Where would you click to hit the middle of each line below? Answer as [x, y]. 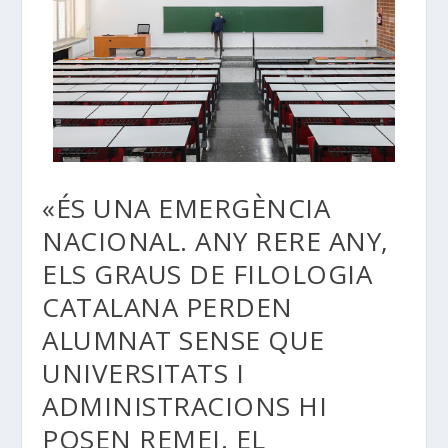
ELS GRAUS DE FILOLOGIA [207, 273]
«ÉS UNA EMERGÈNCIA [186, 207]
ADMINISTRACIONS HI [185, 405]
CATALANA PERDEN [167, 306]
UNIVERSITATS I [143, 372]
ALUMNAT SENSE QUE [183, 339]
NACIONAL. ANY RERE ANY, [215, 240]
